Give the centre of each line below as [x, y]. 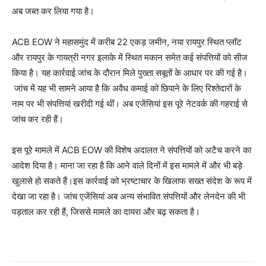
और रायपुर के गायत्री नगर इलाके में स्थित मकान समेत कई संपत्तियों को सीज [130, 57]
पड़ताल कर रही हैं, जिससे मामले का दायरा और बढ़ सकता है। [106, 211]
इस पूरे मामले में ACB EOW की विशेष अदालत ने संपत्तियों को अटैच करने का [132, 150]
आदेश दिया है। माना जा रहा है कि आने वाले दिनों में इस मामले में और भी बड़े [127, 165]
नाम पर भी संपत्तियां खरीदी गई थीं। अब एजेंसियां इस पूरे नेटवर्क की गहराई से [130, 103]
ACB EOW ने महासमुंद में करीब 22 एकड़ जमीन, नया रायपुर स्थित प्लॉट [127, 42]
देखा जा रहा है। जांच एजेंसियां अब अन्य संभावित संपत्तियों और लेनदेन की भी [129, 196]
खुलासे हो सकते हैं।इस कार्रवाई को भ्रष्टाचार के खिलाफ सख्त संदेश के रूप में [132, 180]
